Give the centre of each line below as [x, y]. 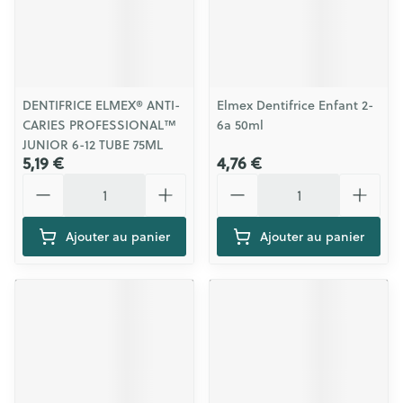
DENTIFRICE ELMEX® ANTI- [101, 105]
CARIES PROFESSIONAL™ [99, 125]
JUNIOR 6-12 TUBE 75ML [93, 145]
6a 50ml [240, 125]
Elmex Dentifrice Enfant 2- [295, 105]
